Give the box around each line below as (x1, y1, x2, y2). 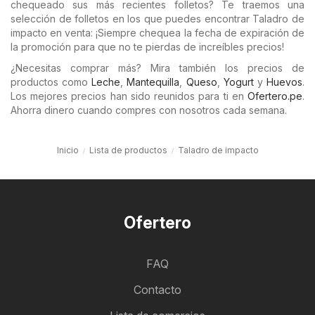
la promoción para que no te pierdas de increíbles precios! (11, 41, 284, 53)
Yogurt (223, 76, 254, 88)
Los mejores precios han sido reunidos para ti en (11, 90, 247, 102)
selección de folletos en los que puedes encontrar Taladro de (11, 13, 304, 25)
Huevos (266, 76, 303, 88)
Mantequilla (127, 76, 180, 88)
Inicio (56, 145, 79, 155)
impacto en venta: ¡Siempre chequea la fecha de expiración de (11, 27, 304, 39)
